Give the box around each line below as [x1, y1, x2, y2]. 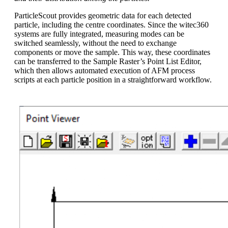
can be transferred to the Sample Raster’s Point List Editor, [14, 57, 202, 66]
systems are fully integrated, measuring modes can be [14, 30, 184, 39]
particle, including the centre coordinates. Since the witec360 [14, 20, 209, 30]
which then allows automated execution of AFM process [14, 66, 195, 75]
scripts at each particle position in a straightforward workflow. [14, 75, 212, 84]
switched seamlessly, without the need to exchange [14, 39, 177, 48]
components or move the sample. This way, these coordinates [14, 48, 210, 57]
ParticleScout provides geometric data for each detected [14, 11, 191, 20]
